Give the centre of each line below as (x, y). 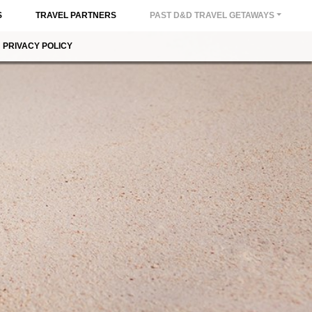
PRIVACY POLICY (37, 46)
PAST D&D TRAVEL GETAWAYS (212, 15)
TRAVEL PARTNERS (76, 15)
